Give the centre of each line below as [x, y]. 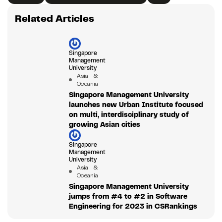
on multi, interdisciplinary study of [129, 115]
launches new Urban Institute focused [136, 105]
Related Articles [55, 19]
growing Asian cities [104, 125]
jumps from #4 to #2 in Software [128, 196]
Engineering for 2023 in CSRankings [133, 206]
